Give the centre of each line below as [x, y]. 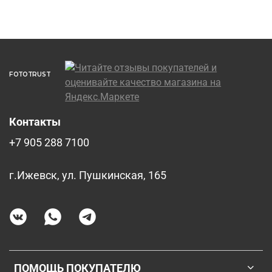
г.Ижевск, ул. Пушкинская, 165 [88, 175]
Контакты [35, 122]
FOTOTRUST [30, 74]
